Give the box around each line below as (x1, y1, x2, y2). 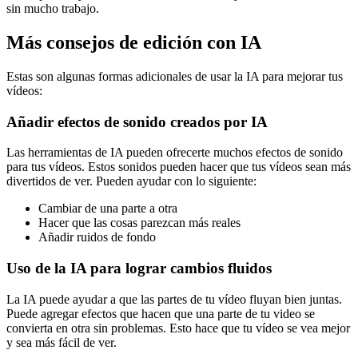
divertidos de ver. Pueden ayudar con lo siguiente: (6, 174, 257, 189)
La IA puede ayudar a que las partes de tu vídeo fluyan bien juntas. (6, 292, 342, 306)
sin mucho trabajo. (6, 2, 99, 16)
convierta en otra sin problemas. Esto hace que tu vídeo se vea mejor (6, 320, 350, 335)
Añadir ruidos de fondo (38, 230, 156, 245)
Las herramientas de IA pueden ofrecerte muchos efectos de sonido (6, 145, 343, 160)
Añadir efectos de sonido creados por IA (6, 113, 268, 130)
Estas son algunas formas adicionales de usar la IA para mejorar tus (6, 70, 343, 84)
